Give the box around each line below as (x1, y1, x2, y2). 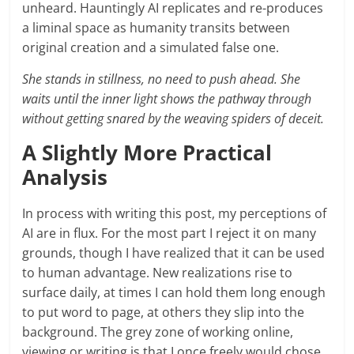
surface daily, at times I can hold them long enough (22, 283, 326, 301)
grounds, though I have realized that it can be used (22, 243, 326, 262)
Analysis (22, 162, 108, 191)
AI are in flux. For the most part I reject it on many (22, 224, 317, 242)
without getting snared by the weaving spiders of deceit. (22, 109, 325, 127)
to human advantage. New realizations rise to (22, 263, 293, 281)
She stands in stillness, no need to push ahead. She (22, 70, 301, 88)
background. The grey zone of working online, (22, 322, 294, 341)
